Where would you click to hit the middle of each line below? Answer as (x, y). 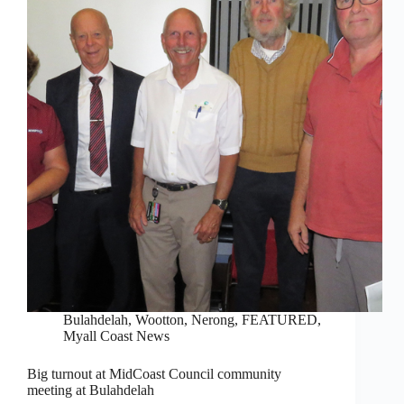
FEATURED (280, 320)
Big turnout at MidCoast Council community (154, 374)
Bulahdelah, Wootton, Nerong (149, 320)
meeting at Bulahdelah (91, 390)
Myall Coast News (116, 336)
